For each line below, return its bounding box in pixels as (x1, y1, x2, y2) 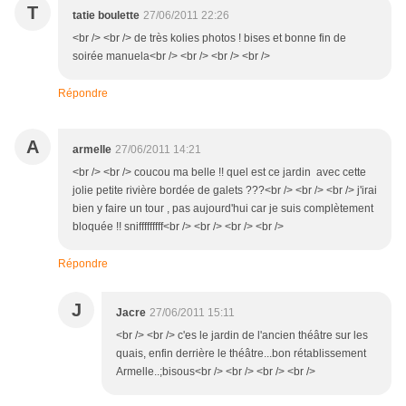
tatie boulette (72, 9, 140, 23)
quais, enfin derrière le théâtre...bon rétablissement (116, 347, 366, 361)
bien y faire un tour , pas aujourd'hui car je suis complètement (72, 202, 373, 216)
